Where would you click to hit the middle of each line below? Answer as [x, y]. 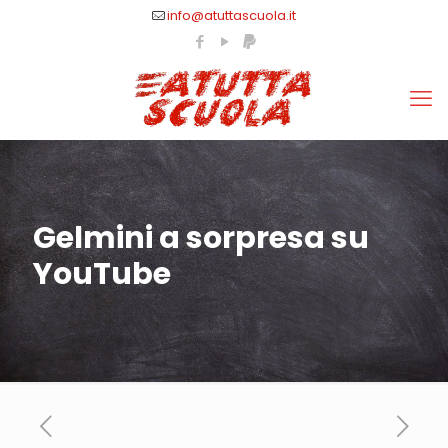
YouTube [102, 274]
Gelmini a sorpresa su [201, 238]
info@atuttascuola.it [231, 15]
